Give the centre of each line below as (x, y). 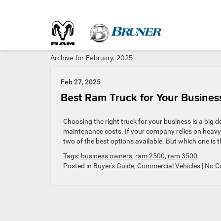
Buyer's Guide (114, 166)
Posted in (78, 166)
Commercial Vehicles (169, 166)
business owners (107, 156)
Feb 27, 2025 (81, 82)
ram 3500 (183, 156)
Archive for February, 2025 (92, 58)
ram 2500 (150, 156)
